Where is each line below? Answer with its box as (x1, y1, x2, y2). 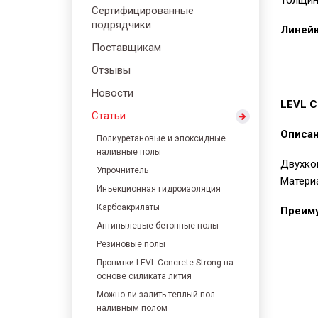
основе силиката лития (97, 271, 192, 281)
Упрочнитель (97, 165, 148, 175)
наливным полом (97, 303, 168, 313)
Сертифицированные (92, 4, 194, 17)
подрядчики (92, 18, 151, 31)
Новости (92, 87, 133, 99)
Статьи (92, 109, 126, 122)
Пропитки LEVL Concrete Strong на (97, 258, 234, 268)
